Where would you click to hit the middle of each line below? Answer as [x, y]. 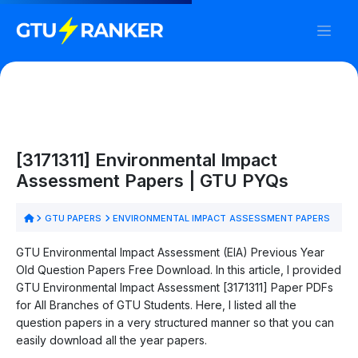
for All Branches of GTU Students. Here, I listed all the [156, 304]
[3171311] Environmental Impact [147, 159]
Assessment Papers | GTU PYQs [152, 180]
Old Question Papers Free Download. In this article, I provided [179, 269]
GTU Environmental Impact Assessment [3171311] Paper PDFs [175, 287]
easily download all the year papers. [111, 340]
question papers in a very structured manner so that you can [175, 322]
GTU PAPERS [73, 218]
